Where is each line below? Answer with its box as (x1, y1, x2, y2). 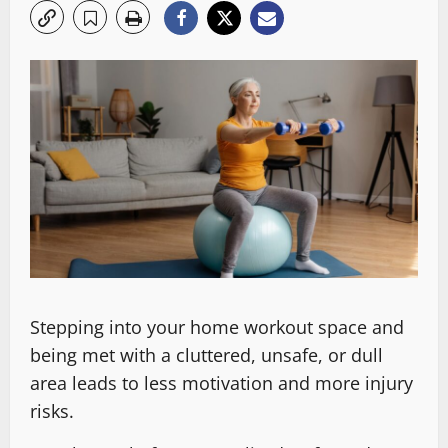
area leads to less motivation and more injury (30, 371, 413, 396)
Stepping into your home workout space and (30, 315, 404, 340)
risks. (30, 399, 74, 424)
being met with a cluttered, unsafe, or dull (30, 343, 383, 368)
